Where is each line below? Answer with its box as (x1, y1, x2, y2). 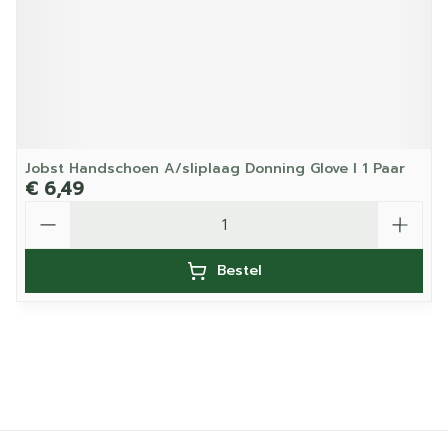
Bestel (216, 260, 262, 281)
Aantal (24, 198, 76, 222)
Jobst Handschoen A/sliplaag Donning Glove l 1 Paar (25, 158, 405, 179)
